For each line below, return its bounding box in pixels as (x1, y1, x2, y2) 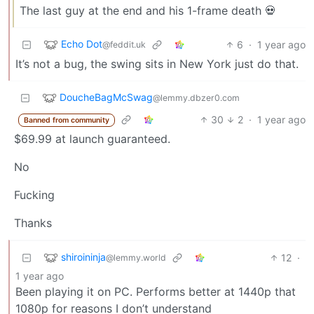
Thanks (14, 215, 52, 230)
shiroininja (61, 250, 106, 263)
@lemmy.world (106, 252, 166, 263)
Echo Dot (61, 37, 102, 50)
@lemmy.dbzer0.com (153, 92, 240, 103)
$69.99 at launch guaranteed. (14, 131, 170, 146)
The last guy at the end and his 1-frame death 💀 (20, 3, 276, 18)
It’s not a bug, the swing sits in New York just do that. (15, 56, 299, 71)
